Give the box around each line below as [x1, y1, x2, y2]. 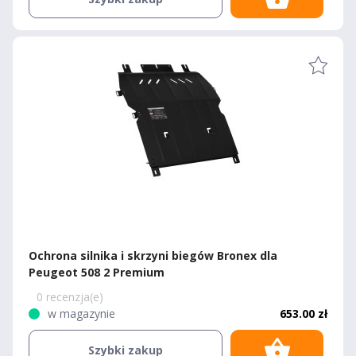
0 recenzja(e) [37, 289, 103, 304]
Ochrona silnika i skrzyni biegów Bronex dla [29, 248, 277, 263]
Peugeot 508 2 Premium [29, 265, 164, 280]
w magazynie [48, 306, 115, 321]
